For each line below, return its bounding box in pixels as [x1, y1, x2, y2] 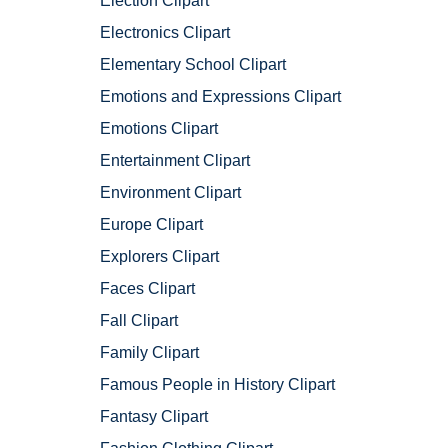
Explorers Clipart [100, 248, 219, 266]
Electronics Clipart [100, 24, 230, 42]
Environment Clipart [100, 184, 241, 202]
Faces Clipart [100, 280, 195, 298]
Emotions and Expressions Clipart [100, 88, 341, 106]
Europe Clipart [100, 216, 203, 234]
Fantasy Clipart [100, 408, 208, 426]
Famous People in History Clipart [100, 376, 335, 394]
